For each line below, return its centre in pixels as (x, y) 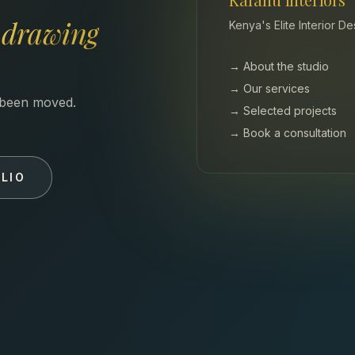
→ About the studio (279, 66)
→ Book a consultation (288, 133)
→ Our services (269, 88)
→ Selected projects (283, 111)
